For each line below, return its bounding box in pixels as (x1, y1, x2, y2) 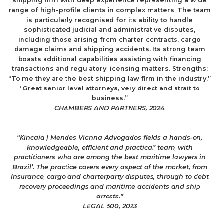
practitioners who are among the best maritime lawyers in (13, 153, 206, 161)
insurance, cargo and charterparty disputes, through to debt (10, 173, 209, 180)
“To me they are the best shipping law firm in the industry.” (8, 75, 211, 82)
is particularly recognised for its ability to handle (26, 16, 193, 23)
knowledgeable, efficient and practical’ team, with (26, 144, 193, 151)
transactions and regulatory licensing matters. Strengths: (11, 65, 208, 72)
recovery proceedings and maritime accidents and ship (19, 183, 200, 190)
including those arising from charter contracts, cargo (18, 36, 201, 43)
